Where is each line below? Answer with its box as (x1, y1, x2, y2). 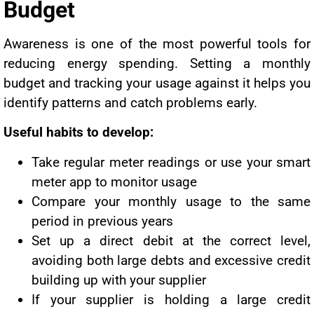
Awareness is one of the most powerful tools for (4, 36, 310, 53)
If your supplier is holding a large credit (32, 291, 310, 308)
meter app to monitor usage (32, 173, 197, 190)
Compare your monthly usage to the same (32, 193, 310, 210)
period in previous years (32, 212, 173, 229)
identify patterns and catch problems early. (4, 95, 257, 111)
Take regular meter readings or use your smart (32, 153, 310, 170)
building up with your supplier (32, 271, 206, 288)
